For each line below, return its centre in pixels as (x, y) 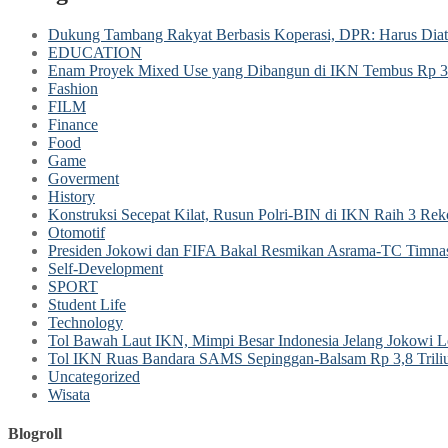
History (71, 196)
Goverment (83, 178)
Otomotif (76, 232)
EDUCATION (95, 52)
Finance (73, 124)
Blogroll (35, 434)
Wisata (69, 394)
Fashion (73, 88)
